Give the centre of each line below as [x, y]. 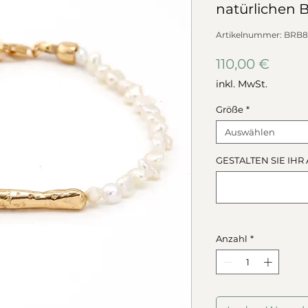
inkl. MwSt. [242, 84]
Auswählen [250, 132]
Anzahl [232, 239]
